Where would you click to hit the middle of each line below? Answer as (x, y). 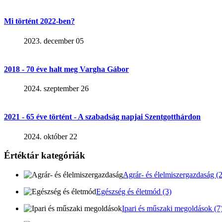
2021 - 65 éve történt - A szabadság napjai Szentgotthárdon (102, 117)
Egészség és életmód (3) (134, 192)
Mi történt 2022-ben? (39, 21)
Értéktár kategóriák (45, 156)
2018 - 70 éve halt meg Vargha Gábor (66, 69)
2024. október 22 (51, 136)
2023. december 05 (54, 41)
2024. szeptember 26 (56, 89)
